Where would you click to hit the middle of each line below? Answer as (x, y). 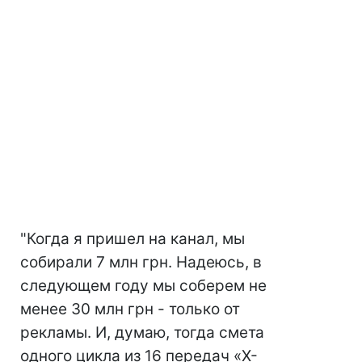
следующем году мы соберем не (143, 286)
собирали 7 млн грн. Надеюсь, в (141, 262)
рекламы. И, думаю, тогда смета (142, 333)
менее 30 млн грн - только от (130, 309)
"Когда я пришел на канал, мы (133, 239)
